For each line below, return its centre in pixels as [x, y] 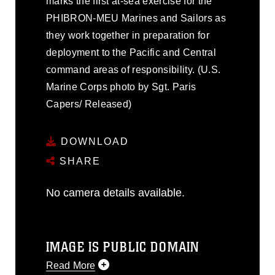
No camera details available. [115, 192]
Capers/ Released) [89, 104]
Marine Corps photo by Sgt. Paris [121, 87]
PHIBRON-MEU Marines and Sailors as [136, 18]
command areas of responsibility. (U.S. [134, 70]
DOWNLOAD [93, 141]
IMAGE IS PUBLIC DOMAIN [123, 247]
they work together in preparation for [128, 35]
